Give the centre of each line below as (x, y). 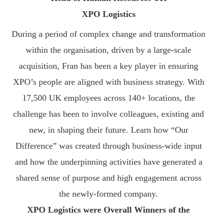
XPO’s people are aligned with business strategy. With (108, 82)
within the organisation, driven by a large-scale (108, 50)
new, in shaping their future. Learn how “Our (108, 130)
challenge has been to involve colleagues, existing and (108, 114)
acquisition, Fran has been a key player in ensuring (108, 66)
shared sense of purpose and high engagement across (108, 178)
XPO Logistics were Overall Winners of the (108, 210)
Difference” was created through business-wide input (108, 146)
